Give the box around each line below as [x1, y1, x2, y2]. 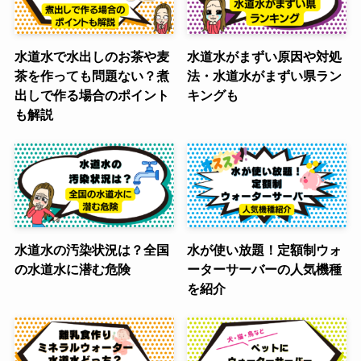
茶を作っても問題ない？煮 [14, 68, 169, 84]
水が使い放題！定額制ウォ [187, 243, 342, 258]
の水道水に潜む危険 [14, 262, 131, 277]
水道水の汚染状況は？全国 [14, 243, 169, 258]
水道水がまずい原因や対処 [187, 49, 342, 64]
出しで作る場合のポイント [14, 88, 169, 103]
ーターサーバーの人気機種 [187, 262, 342, 277]
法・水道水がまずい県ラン [187, 68, 342, 84]
